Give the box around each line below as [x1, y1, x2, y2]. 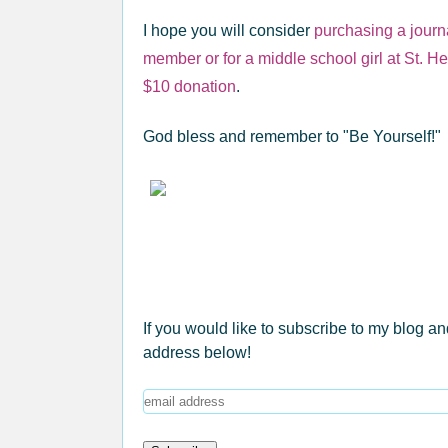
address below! [143, 344, 251, 361]
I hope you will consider [143, 22, 314, 39]
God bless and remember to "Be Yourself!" [143, 128, 441, 145]
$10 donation [143, 78, 236, 95]
